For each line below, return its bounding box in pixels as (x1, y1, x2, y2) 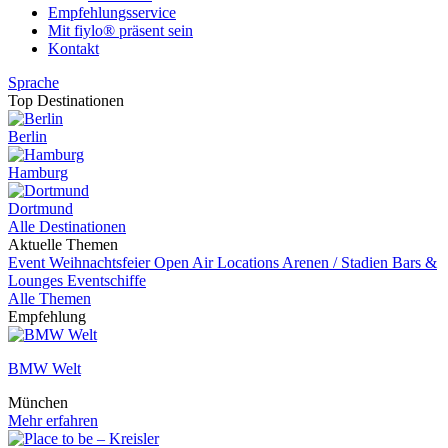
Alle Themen (8, 290, 91, 307)
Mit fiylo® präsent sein (48, 22, 193, 39)
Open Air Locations (154, 254, 282, 271)
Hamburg (8, 164, 68, 181)
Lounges (8, 272, 67, 289)
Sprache (8, 74, 59, 91)
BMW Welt (8, 360, 81, 377)
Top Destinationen (8, 92, 124, 109)
